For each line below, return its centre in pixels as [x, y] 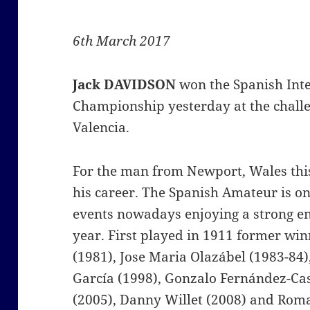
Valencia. [101, 128]
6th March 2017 [122, 41]
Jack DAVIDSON [125, 85]
